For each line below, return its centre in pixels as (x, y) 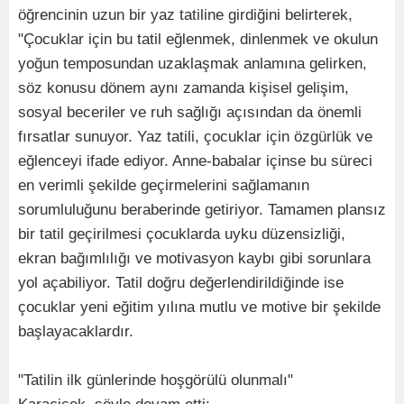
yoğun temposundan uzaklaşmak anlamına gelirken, (193, 63)
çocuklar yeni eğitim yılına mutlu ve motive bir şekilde (199, 307)
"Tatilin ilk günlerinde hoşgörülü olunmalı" (156, 380)
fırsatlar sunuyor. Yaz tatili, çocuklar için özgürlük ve (195, 136)
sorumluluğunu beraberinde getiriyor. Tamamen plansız (202, 209)
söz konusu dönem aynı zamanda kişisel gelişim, (184, 87)
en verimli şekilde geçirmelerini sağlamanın (164, 185)
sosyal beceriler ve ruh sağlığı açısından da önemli (190, 112)
